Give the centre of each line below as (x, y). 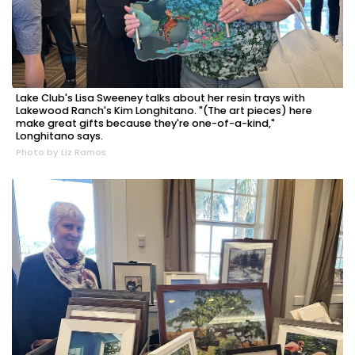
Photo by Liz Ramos (61, 152)
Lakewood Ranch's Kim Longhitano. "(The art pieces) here (164, 110)
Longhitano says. (59, 136)
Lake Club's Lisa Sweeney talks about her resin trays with (160, 97)
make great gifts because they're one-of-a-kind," (145, 123)
